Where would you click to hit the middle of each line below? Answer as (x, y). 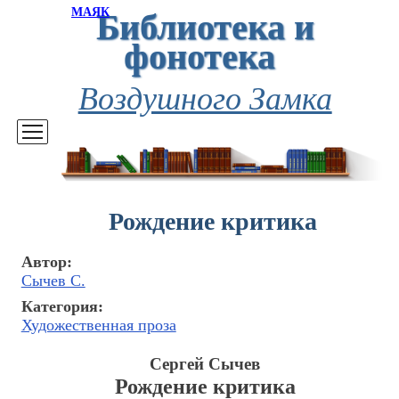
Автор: (46, 262)
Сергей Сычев (205, 364)
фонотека (199, 55)
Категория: (62, 307)
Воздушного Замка (205, 97)
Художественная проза (98, 326)
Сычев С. (53, 281)
